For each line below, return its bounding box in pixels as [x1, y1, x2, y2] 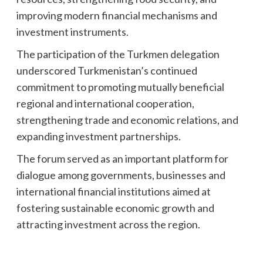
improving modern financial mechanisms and [16, 8, 217, 22]
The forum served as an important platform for [16, 151, 228, 165]
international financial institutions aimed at [16, 184, 211, 198]
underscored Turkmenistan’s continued [16, 63, 197, 77]
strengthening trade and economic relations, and [16, 113, 238, 126]
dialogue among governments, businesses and [16, 168, 225, 181]
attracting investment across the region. [16, 217, 200, 231]
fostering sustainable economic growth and [16, 201, 214, 214]
